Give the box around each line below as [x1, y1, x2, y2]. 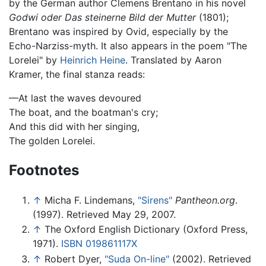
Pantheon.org [175, 194, 235, 206]
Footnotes [9, 161, 79, 179]
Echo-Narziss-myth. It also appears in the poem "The [9, 39, 247, 52]
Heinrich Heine [60, 53, 125, 66]
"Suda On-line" [104, 252, 169, 265]
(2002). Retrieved [169, 252, 251, 265]
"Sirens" [138, 194, 172, 206]
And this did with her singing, [9, 120, 140, 132]
